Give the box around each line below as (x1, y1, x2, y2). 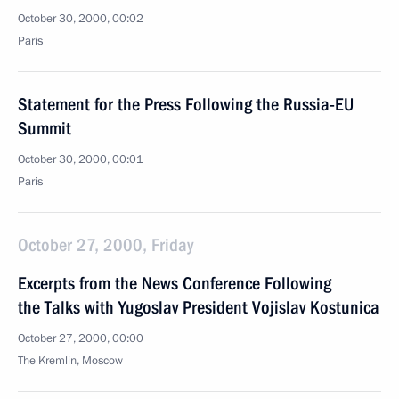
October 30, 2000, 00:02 (18, 11, 143, 27)
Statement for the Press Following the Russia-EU (18, 94, 354, 115)
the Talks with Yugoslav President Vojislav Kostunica (18, 297, 379, 318)
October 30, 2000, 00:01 (18, 151, 143, 167)
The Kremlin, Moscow (18, 353, 123, 369)
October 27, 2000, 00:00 (18, 330, 143, 346)
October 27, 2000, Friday (18, 234, 193, 256)
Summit (18, 118, 71, 139)
